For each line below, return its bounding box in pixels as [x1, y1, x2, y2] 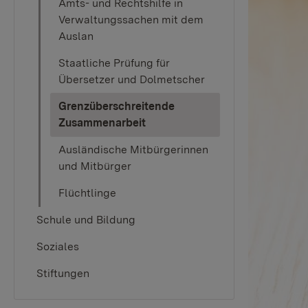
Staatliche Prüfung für [58, 56, 170, 69]
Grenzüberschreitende [58, 100, 175, 113]
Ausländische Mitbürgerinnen [58, 143, 208, 156]
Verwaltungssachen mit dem [58, 13, 203, 26]
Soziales [36, 240, 79, 253]
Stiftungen [36, 267, 89, 280]
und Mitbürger [58, 159, 131, 173]
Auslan [58, 30, 93, 43]
